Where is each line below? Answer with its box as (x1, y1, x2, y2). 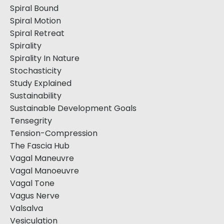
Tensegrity (10, 115, 52, 126)
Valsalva (10, 202, 43, 214)
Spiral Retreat (10, 27, 64, 39)
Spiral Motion (10, 15, 61, 26)
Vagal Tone (10, 177, 54, 189)
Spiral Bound (10, 2, 58, 14)
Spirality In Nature (10, 52, 79, 64)
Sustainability (10, 90, 61, 101)
